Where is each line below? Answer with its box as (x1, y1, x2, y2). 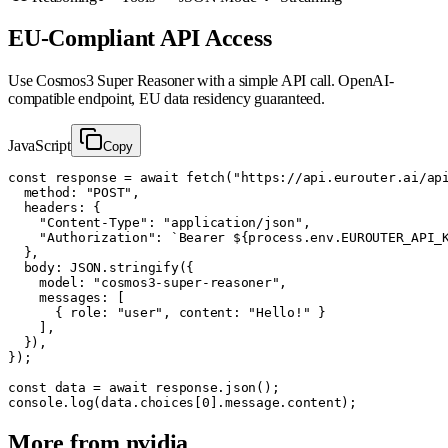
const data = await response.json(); (8, 380, 280, 396)
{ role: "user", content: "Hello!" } (8, 305, 326, 321)
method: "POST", (8, 185, 140, 201)
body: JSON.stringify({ (8, 260, 194, 276)
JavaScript (8, 137, 71, 155)
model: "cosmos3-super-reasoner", (8, 275, 287, 291)
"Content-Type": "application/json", (8, 215, 311, 231)
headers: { (8, 200, 101, 216)
